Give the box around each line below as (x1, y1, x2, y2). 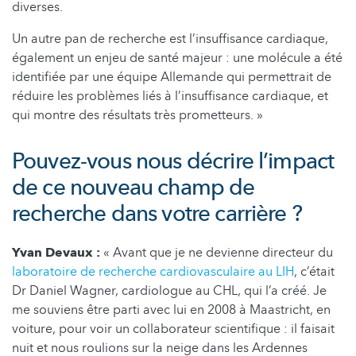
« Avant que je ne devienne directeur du (100, 243, 333, 261)
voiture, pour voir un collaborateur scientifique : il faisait (12, 319, 335, 338)
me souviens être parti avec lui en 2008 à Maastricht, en (12, 300, 331, 319)
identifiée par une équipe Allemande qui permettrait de (12, 68, 331, 86)
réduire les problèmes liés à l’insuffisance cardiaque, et (12, 87, 328, 105)
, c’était (294, 262, 335, 281)
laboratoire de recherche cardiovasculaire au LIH (12, 262, 294, 281)
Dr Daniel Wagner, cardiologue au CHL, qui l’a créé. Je (12, 281, 327, 300)
